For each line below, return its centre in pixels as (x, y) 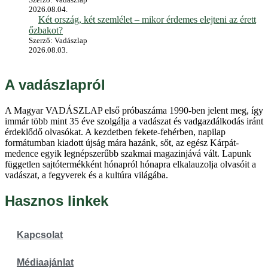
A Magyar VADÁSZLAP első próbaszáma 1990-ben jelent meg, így (134, 111)
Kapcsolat (40, 235)
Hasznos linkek (57, 201)
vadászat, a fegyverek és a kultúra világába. (86, 175)
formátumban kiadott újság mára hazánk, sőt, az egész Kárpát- (122, 143)
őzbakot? (46, 31)
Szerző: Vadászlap (58, 41)
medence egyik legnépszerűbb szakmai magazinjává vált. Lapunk (128, 154)
